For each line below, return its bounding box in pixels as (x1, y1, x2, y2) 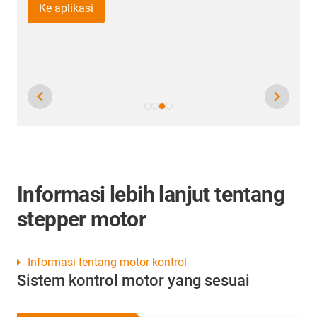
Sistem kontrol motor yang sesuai (17, 271, 250, 289)
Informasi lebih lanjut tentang (17, 181, 284, 207)
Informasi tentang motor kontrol (28, 255, 187, 269)
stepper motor (17, 206, 146, 231)
